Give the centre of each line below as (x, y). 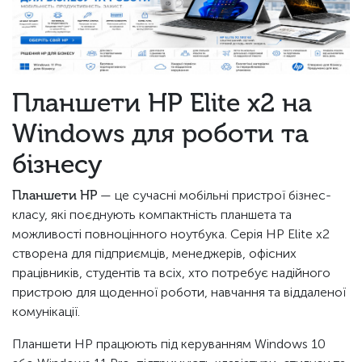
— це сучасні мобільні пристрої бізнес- (214, 196)
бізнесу (57, 164)
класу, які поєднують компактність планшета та (152, 215)
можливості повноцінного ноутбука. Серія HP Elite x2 (171, 234)
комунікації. (46, 312)
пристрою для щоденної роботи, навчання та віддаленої (179, 293)
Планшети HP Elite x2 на (162, 103)
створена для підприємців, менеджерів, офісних (154, 254)
